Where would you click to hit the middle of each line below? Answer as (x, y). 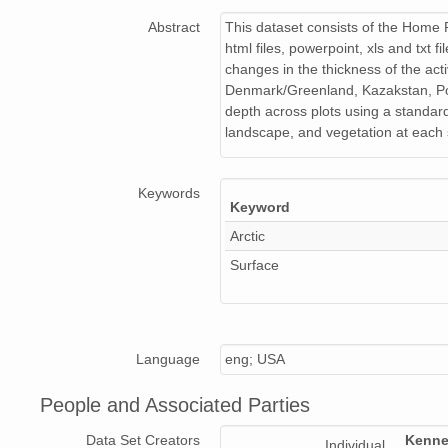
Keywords (169, 193)
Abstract (174, 27)
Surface (254, 265)
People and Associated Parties (175, 405)
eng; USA (255, 359)
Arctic (247, 236)
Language (168, 359)
